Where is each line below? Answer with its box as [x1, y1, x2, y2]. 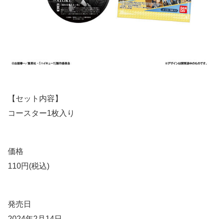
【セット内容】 [8, 94, 63, 103]
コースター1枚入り [8, 109, 75, 117]
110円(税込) [8, 161, 49, 170]
